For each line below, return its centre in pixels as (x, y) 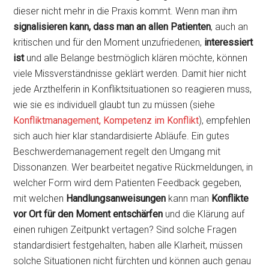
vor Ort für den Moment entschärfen (88, 214)
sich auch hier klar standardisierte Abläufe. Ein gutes (122, 136)
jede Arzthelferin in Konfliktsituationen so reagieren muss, (133, 89)
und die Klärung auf (204, 214)
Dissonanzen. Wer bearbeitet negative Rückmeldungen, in (133, 167)
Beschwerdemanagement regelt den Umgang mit (117, 152)
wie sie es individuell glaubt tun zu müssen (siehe (114, 105)
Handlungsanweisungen (116, 198)
